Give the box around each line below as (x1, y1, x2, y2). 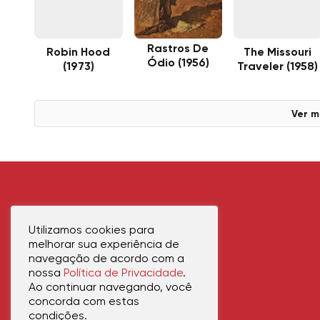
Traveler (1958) (237, 61, 319, 74)
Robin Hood (46, 47, 111, 59)
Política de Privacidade (64, 268, 183, 279)
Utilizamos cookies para (29, 225, 154, 236)
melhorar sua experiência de (29, 239, 179, 251)
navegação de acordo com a (29, 254, 184, 265)
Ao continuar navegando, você (29, 282, 192, 294)
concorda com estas (29, 296, 139, 308)
